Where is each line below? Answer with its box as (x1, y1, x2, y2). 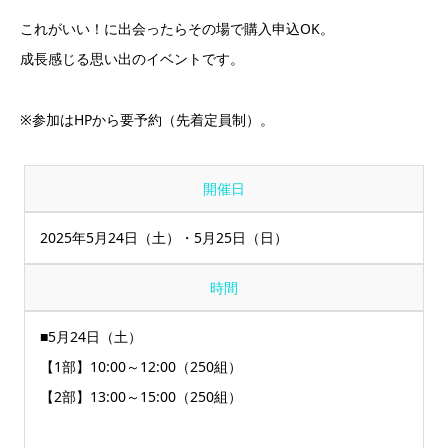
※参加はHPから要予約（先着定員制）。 (20, 109, 274, 129)
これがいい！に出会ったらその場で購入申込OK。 (20, 18, 334, 38)
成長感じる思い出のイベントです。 (20, 48, 244, 68)
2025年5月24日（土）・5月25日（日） (40, 227, 289, 247)
